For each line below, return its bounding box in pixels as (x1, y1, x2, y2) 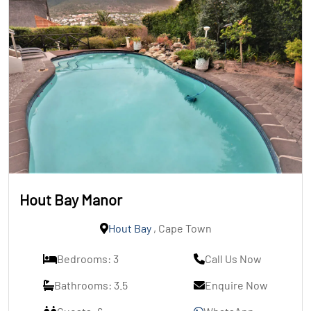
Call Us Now (205, 252, 262, 266)
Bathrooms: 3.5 (54, 278, 128, 292)
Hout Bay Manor (19, 190, 122, 209)
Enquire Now (205, 278, 268, 292)
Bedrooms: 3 (57, 252, 119, 266)
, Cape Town (151, 221, 212, 235)
